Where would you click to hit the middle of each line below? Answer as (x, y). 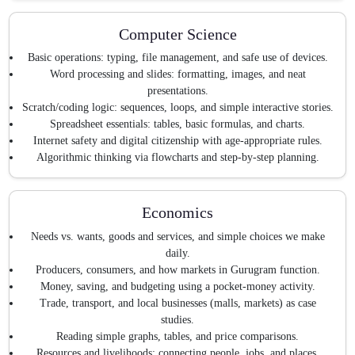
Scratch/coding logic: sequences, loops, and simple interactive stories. (177, 108)
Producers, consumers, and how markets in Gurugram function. (177, 269)
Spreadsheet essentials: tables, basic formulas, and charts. (177, 124)
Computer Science (177, 34)
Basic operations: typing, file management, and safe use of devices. (177, 58)
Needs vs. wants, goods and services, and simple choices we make (177, 236)
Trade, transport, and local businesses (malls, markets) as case (177, 303)
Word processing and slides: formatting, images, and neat (177, 74)
